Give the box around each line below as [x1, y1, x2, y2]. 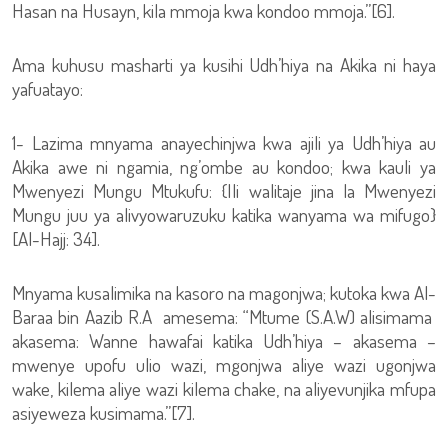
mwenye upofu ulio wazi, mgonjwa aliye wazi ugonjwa [12, 352, 436, 377]
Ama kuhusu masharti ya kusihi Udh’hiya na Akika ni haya [12, 52, 436, 77]
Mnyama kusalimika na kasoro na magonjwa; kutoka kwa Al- [12, 280, 436, 305]
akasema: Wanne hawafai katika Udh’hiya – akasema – [12, 328, 436, 353]
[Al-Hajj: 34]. [12, 226, 100, 251]
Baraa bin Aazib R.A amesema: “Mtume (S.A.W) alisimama [12, 304, 436, 329]
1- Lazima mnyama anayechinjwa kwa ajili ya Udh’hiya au [12, 130, 436, 155]
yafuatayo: [12, 76, 83, 101]
